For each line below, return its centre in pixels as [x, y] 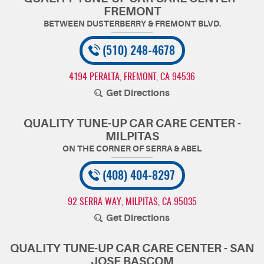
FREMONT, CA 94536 [159, 77]
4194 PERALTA [94, 77]
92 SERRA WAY [94, 202]
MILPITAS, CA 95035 [161, 202]
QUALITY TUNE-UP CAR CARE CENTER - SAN [132, 248]
